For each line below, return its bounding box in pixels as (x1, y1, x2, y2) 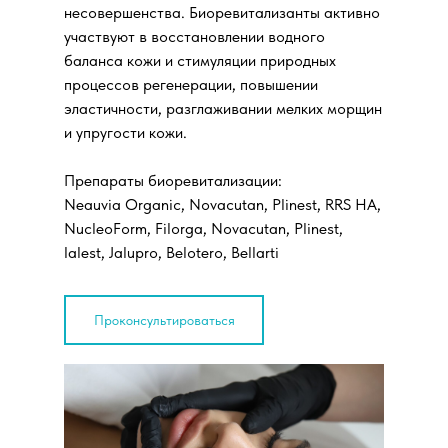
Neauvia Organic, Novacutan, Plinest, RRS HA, (64, 195, 381, 214)
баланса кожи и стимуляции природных (64, 51, 336, 70)
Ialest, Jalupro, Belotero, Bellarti (64, 243, 279, 262)
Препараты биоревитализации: (64, 171, 282, 190)
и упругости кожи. (64, 123, 187, 142)
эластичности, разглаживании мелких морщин (64, 99, 382, 118)
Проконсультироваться (93, 311, 235, 328)
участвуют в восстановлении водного (64, 27, 325, 46)
